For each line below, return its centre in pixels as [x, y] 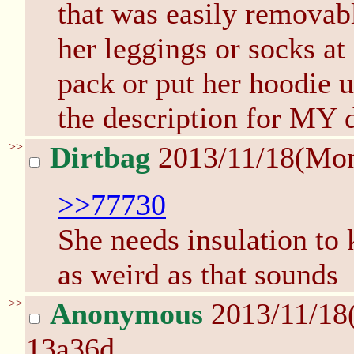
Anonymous [126, 314]
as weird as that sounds [198, 274]
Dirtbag [100, 157]
